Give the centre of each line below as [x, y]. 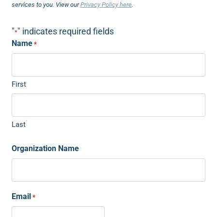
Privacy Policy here [106, 5]
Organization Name [45, 148]
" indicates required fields [66, 31]
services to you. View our [46, 5]
